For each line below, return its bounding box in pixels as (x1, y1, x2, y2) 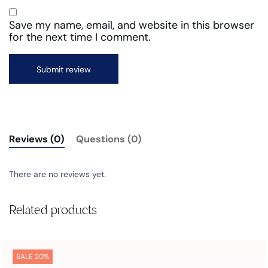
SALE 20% (16, 251, 49, 261)
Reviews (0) (9, 132, 65, 145)
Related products (9, 201, 97, 218)
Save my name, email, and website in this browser (9, 17, 254, 32)
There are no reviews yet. (9, 168, 106, 179)
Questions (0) (76, 132, 142, 145)
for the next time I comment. (9, 29, 151, 44)
